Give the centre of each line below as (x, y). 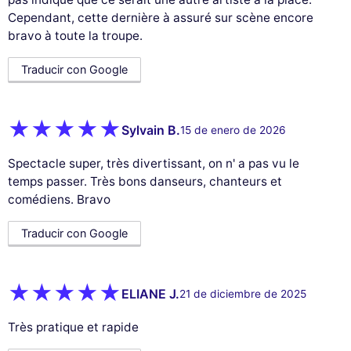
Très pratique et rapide (73, 327)
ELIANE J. (150, 294)
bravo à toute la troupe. (75, 35)
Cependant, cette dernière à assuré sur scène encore (161, 17)
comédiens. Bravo (59, 199)
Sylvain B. (151, 130)
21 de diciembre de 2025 (243, 294)
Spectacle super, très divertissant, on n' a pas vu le (154, 163)
